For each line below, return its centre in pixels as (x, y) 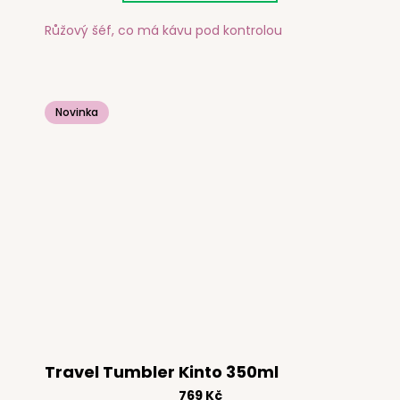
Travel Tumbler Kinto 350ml (162, 371)
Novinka (77, 112)
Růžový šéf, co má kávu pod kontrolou (163, 31)
